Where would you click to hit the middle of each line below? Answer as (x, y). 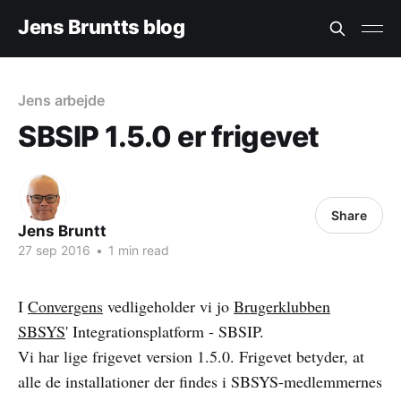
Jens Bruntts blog (102, 26)
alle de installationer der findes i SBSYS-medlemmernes (200, 381)
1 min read (137, 250)
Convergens (65, 306)
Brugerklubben (282, 306)
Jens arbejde (62, 100)
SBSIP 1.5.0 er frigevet (169, 137)
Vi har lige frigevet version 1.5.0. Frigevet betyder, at (191, 356)
